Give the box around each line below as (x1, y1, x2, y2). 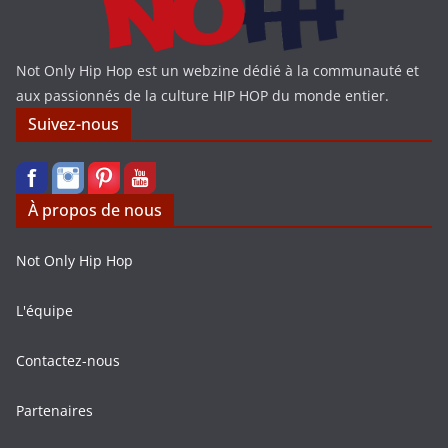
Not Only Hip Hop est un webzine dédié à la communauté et (16, 61, 419, 81)
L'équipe (16, 301, 73, 321)
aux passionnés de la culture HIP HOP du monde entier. (16, 86, 389, 106)
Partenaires (16, 401, 93, 421)
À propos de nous (28, 199, 162, 222)
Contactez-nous (16, 351, 120, 371)
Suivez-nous (28, 113, 119, 136)
